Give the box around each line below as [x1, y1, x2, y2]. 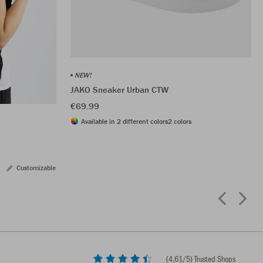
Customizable [16, 163, 56, 172]
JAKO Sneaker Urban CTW [70, 83, 168, 95]
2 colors [168, 116, 191, 126]
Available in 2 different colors [81, 116, 168, 126]
